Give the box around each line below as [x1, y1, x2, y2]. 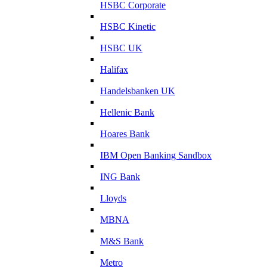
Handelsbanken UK [100, 85, 175, 96]
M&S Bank [100, 235, 144, 246]
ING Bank [100, 171, 140, 182]
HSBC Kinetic [100, 21, 156, 32]
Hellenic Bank [100, 107, 154, 117]
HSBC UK [100, 42, 142, 53]
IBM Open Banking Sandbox [100, 150, 212, 160]
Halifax [100, 64, 128, 74]
